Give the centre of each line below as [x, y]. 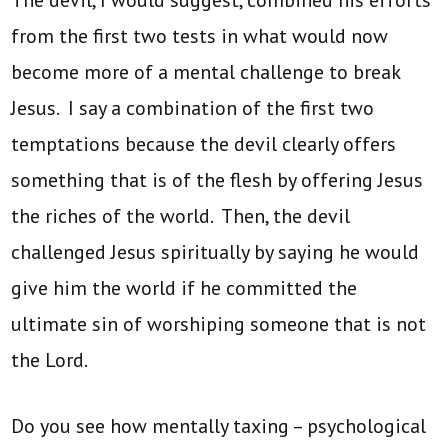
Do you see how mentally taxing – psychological [219, 425]
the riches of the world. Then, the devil [181, 215]
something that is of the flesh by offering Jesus [217, 179]
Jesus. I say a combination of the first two [193, 107]
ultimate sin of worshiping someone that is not [219, 323]
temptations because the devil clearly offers [204, 143]
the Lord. [50, 359]
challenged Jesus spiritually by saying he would [215, 251]
